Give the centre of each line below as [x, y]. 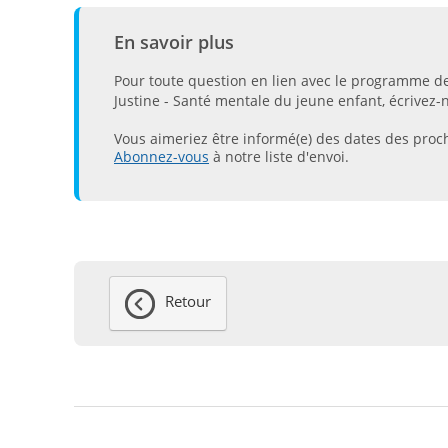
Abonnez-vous [161, 156]
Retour [188, 301]
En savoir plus [174, 42]
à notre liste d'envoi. [279, 156]
